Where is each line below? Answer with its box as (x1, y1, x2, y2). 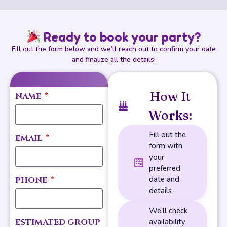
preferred (149, 163, 181, 174)
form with (149, 141, 183, 152)
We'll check (149, 206, 188, 216)
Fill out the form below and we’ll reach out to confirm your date (11, 44, 216, 54)
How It (149, 89, 191, 104)
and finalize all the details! (71, 54, 156, 64)
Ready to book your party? (41, 29, 201, 45)
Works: (148, 107, 192, 123)
